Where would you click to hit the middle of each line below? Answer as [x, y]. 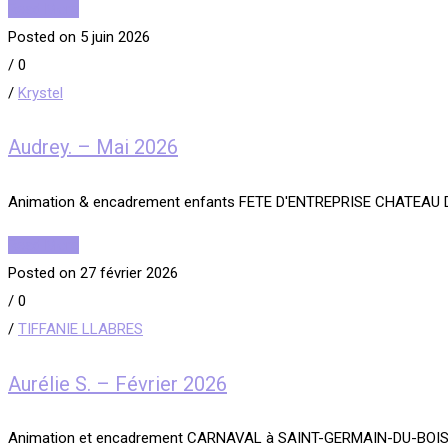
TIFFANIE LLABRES [80, 328]
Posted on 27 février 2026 [93, 272]
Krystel [40, 92]
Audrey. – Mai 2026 [93, 147]
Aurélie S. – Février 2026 [117, 383]
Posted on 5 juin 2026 [79, 36]
